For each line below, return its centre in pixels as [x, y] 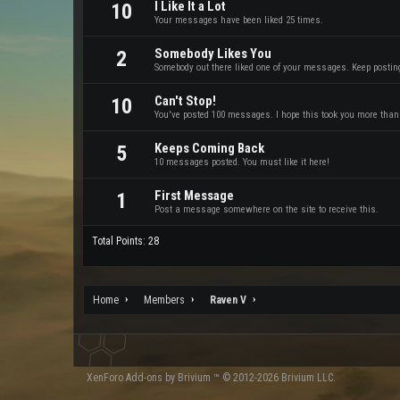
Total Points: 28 [125, 241]
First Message [194, 196]
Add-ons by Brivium [168, 378]
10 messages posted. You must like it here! [242, 162]
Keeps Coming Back [209, 148]
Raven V [228, 300]
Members [164, 300]
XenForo [106, 378]
